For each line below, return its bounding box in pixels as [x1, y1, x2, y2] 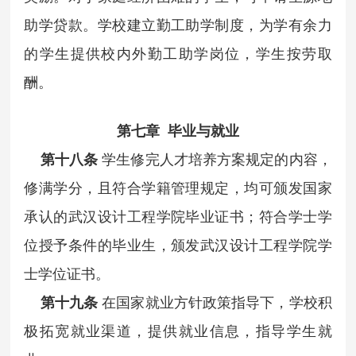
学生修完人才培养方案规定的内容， [102, 151, 332, 168]
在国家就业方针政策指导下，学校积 [102, 294, 332, 311]
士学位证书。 [24, 265, 110, 282]
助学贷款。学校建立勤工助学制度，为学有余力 [24, 17, 332, 33]
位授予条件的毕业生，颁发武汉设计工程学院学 [24, 237, 332, 253]
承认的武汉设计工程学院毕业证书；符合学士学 [24, 208, 332, 225]
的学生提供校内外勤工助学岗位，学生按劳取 [24, 45, 332, 62]
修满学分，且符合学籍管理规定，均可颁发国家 [24, 180, 332, 196]
